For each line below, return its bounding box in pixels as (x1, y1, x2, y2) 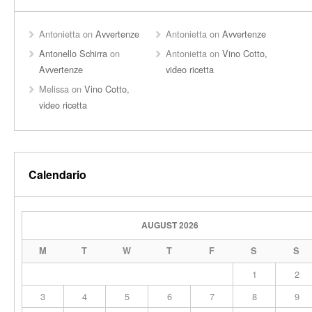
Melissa (39, 82, 69, 95)
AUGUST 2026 (141, 219, 198, 231)
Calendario (29, 166, 86, 182)
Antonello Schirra (39, 47, 107, 60)
